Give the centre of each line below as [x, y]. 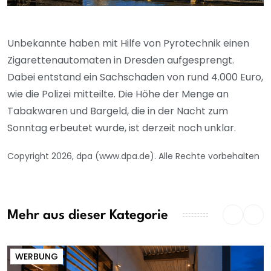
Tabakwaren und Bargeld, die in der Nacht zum [118, 111]
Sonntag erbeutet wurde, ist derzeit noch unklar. [122, 128]
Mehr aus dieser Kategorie [88, 215]
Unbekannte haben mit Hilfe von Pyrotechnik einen [128, 44]
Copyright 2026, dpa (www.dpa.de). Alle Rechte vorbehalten [133, 156]
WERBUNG [37, 257]
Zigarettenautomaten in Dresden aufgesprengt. [121, 60]
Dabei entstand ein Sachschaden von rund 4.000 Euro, [135, 77]
